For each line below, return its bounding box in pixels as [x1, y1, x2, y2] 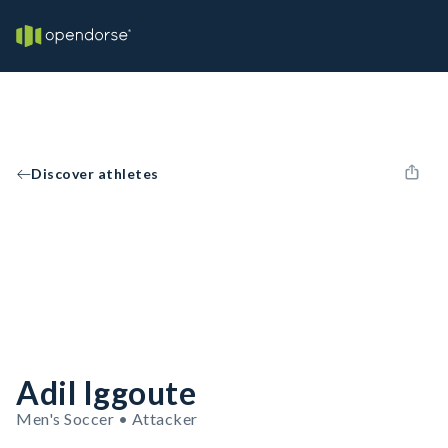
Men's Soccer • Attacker [16, 409, 198, 428]
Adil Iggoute [16, 373, 196, 412]
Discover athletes [31, 165, 159, 182]
